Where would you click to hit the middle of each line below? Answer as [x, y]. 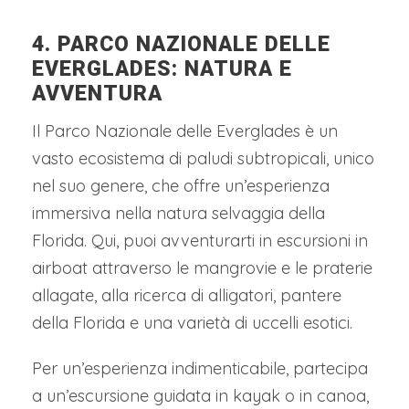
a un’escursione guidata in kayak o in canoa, [200, 395]
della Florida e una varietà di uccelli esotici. [192, 322]
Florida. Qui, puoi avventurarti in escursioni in [200, 240]
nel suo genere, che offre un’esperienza [181, 185]
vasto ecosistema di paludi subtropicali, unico [203, 158]
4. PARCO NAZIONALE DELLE [181, 44]
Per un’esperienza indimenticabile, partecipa [200, 368]
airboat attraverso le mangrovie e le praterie [202, 267]
